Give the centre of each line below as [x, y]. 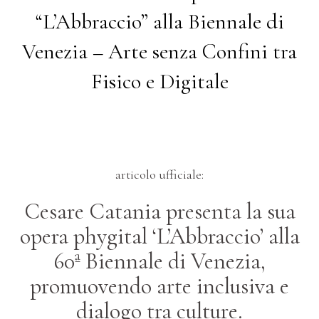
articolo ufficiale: [159, 174]
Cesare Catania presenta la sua [159, 211]
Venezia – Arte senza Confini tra [159, 52]
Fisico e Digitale [159, 82]
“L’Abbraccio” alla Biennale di [159, 22]
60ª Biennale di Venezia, [159, 261]
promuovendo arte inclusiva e [159, 286]
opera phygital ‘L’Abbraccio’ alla [159, 236]
